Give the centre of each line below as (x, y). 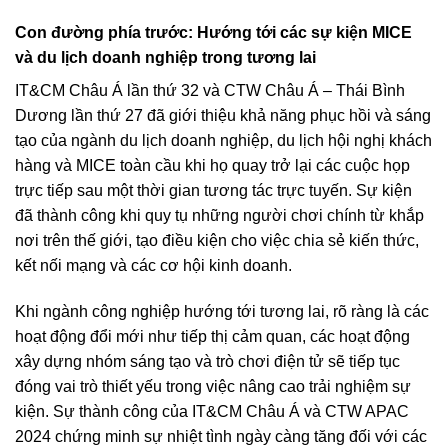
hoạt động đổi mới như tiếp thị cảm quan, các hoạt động (212, 336)
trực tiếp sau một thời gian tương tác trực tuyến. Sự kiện (213, 191)
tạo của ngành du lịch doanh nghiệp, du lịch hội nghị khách (223, 141)
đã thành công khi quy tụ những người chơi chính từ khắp (219, 216)
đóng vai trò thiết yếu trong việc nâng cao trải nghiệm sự (213, 386)
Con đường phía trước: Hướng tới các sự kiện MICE (213, 33)
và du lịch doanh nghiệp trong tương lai (165, 58)
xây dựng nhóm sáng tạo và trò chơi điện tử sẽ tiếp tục (207, 361)
